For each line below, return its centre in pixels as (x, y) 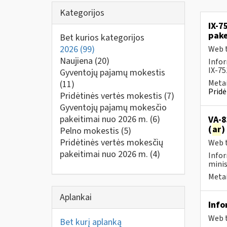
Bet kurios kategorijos (102, 38)
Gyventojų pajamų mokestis (112, 73)
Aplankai (76, 197)
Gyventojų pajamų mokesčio (113, 108)
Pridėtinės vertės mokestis (112, 96)
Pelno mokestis (90, 131)
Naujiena (77, 61)
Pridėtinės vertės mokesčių (111, 143)
